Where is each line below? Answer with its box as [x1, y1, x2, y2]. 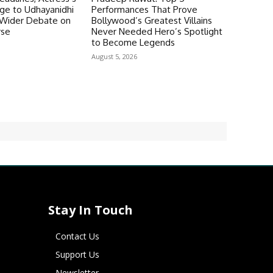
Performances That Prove [91, 3, 197, 15]
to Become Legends [91, 36, 175, 48]
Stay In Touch [48, 201, 133, 218]
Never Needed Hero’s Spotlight [91, 25, 222, 37]
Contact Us [55, 230, 99, 242]
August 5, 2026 [91, 51, 137, 61]
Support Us [55, 248, 99, 260]
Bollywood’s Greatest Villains [91, 14, 212, 26]
